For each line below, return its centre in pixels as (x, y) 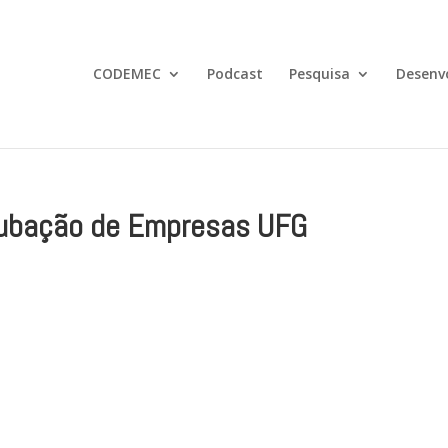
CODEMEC (126, 73)
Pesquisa (319, 73)
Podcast (234, 73)
